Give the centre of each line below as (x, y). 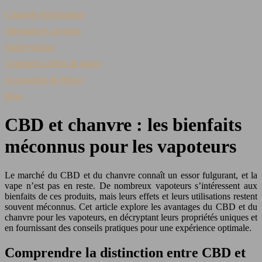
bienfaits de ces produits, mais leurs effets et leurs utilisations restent (131, 196)
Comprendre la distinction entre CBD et (125, 252)
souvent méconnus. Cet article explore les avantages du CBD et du (131, 206)
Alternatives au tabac (43, 31)
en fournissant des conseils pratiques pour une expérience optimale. (128, 227)
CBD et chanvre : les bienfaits (123, 125)
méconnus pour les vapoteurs (120, 146)
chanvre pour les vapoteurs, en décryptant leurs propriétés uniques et (131, 217)
